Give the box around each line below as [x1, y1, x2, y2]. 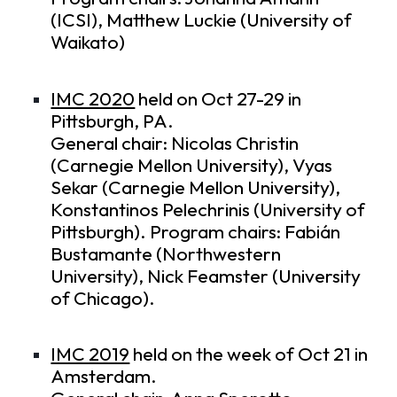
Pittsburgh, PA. [51, 108, 175, 133]
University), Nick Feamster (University [51, 263, 362, 288]
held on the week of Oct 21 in [129, 342, 369, 367]
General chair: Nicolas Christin [51, 130, 300, 155]
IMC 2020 [51, 86, 136, 111]
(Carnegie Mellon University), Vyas [51, 152, 333, 177]
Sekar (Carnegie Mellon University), [51, 175, 341, 199]
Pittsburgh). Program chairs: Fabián [51, 219, 341, 244]
